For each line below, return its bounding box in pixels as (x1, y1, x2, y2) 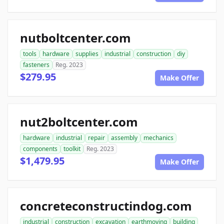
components (23, 144, 57, 153)
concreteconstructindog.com (20, 197, 192, 214)
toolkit (63, 144, 80, 153)
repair (88, 133, 105, 142)
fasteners (23, 60, 49, 69)
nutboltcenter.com (20, 29, 131, 46)
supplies (75, 49, 98, 58)
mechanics (143, 133, 173, 142)
